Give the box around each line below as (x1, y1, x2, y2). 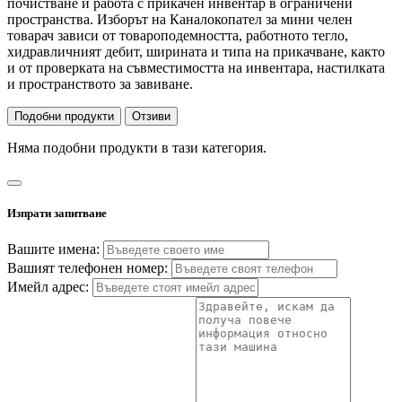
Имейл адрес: (7, 279, 89, 295)
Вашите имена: (7, 241, 100, 258)
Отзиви (132, 109, 170, 124)
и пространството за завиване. (7, 76, 193, 92)
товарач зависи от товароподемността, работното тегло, (7, 28, 348, 44)
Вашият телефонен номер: (7, 260, 168, 276)
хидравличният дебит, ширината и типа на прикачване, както (7, 44, 385, 60)
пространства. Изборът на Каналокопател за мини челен (7, 12, 353, 28)
